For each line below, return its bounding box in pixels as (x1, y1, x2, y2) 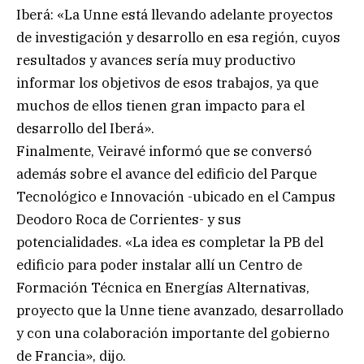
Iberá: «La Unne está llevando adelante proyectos (16, 5, 333, 24)
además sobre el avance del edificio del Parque (16, 164, 317, 183)
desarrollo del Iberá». (16, 119, 154, 137)
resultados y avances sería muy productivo (16, 50, 296, 69)
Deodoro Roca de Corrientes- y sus (16, 210, 241, 228)
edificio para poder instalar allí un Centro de (16, 255, 302, 274)
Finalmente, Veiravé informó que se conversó (16, 141, 312, 160)
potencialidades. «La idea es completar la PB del (16, 232, 323, 251)
